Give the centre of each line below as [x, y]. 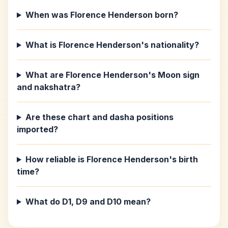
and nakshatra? [49, 87]
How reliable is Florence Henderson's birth [111, 159]
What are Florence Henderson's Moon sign [112, 75]
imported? [37, 129]
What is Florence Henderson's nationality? [112, 45]
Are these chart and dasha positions [99, 117]
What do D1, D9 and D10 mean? [88, 202]
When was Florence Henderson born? [102, 15]
